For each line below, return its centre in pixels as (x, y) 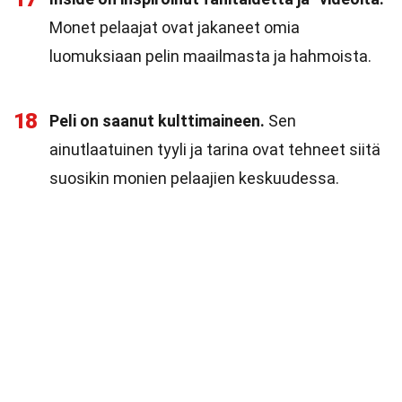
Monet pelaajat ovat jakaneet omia (175, 27)
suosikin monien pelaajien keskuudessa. (194, 178)
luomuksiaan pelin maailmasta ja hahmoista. (210, 56)
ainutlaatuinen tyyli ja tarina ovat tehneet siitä (215, 149)
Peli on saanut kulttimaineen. (157, 121)
